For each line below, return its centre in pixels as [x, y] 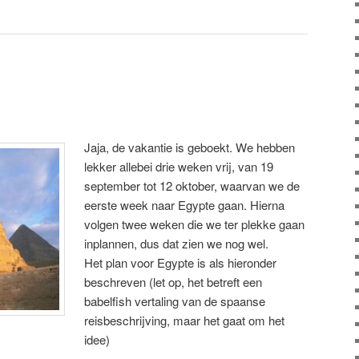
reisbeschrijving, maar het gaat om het [185, 320]
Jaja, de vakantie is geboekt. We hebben [190, 147]
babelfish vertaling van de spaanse [175, 301]
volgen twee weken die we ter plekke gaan [195, 224]
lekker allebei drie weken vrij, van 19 [179, 166]
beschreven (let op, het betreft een [173, 281]
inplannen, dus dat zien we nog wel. [177, 243]
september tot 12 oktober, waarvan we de [192, 185]
